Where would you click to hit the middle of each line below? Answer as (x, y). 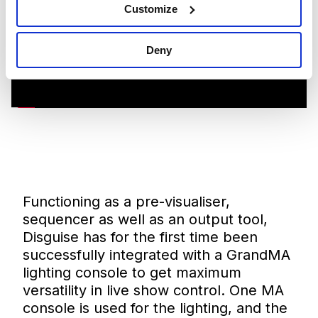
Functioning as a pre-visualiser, (126, 201)
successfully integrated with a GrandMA (157, 254)
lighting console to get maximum (132, 272)
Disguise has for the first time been (140, 237)
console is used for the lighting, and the (155, 308)
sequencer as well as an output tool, (145, 219)
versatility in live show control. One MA (153, 290)
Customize (151, 9)
